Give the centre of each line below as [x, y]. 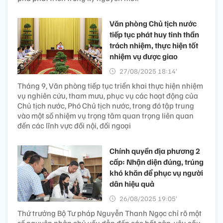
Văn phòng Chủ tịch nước [153, 23]
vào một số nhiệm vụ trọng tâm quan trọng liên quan [106, 115]
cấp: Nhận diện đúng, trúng [157, 162]
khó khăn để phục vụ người [156, 172]
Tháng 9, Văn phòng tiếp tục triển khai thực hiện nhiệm [110, 85]
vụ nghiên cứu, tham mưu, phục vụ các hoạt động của [108, 95]
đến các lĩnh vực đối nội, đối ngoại [74, 125]
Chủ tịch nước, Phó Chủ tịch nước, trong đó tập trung [106, 105]
